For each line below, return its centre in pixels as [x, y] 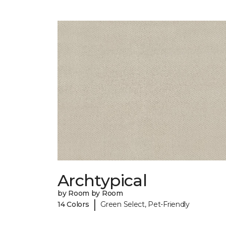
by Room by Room [90, 193]
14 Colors [73, 204]
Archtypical [102, 181]
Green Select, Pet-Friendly [145, 204]
